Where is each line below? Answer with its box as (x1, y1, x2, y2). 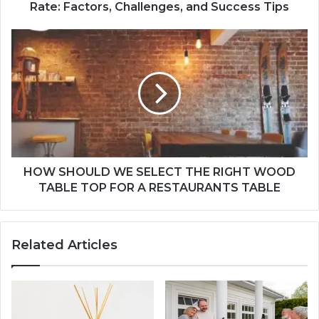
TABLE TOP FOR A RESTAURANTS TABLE (38, 180, 281, 194)
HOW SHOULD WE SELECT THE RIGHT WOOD (23, 164, 296, 179)
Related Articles (11, 236, 117, 253)
